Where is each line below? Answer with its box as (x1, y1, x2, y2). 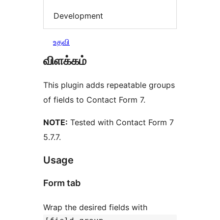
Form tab (43, 177, 81, 188)
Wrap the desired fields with (43, 202, 150, 212)
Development (54, 11, 103, 21)
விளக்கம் (43, 53, 86, 68)
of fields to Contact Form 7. (43, 94, 145, 105)
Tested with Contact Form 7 (68, 117, 174, 127)
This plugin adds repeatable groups (43, 80, 175, 90)
